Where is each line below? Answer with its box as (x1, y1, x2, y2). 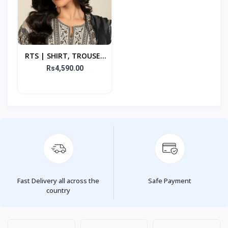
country (46, 186, 70, 195)
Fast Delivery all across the (17, 176, 99, 186)
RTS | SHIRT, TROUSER (24, 51, 105, 61)
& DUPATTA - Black (31, 63, 98, 73)
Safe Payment (148, 176, 191, 186)
